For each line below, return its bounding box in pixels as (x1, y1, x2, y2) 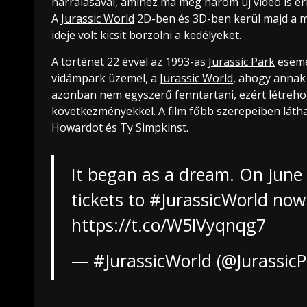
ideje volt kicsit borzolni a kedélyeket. (51, 27, 241, 43)
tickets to (71, 188, 149, 212)
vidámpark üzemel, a (51, 71, 160, 86)
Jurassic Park (208, 54, 275, 70)
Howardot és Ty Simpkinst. (51, 120, 188, 136)
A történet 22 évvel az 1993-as (51, 54, 208, 70)
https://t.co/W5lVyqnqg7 (71, 213, 266, 237)
